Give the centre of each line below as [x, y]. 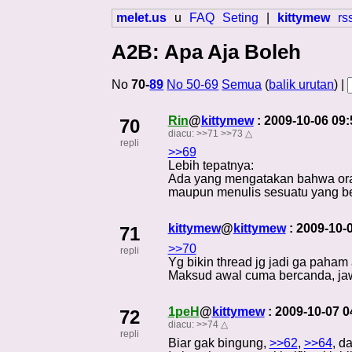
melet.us [142, 18]
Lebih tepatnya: [211, 166]
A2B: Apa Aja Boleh [207, 52]
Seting [241, 18]
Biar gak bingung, [218, 343]
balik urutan [302, 85]
